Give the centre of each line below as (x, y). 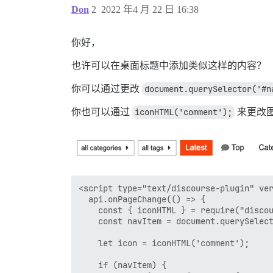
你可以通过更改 (107, 88)
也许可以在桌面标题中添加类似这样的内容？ (169, 65)
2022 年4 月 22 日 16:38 (150, 9)
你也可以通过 (102, 112)
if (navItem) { (122, 265)
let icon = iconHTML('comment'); (164, 243)
